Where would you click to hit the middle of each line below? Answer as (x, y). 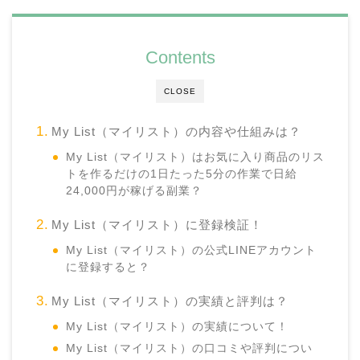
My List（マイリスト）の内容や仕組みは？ (176, 132)
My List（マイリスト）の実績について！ (178, 327)
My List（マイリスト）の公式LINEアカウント (192, 251)
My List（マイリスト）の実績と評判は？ (170, 301)
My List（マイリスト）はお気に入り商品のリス (196, 157)
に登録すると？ (108, 268)
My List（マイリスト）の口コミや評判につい (190, 349)
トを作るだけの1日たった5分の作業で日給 (182, 174)
